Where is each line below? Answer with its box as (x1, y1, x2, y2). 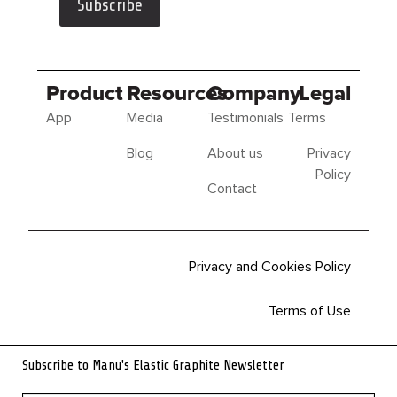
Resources (127, 81, 228, 106)
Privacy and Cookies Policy (189, 260, 351, 274)
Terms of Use (269, 304, 351, 318)
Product (46, 81, 123, 106)
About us (207, 146, 263, 160)
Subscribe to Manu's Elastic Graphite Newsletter (22, 357, 284, 373)
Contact (207, 182, 257, 196)
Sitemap (300, 348, 351, 362)
